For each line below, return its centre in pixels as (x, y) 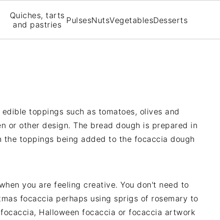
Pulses (79, 20)
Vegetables (132, 20)
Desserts (171, 20)
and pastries (37, 25)
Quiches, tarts (37, 15)
